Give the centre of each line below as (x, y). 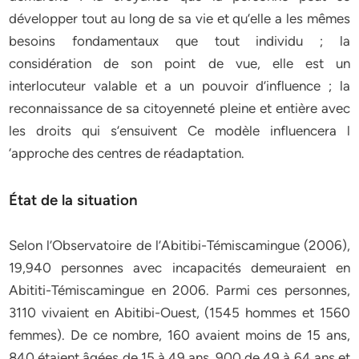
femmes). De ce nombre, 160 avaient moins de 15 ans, (179, 335)
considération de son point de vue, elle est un (179, 63)
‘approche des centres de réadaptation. (127, 153)
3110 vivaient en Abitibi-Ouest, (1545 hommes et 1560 (179, 313)
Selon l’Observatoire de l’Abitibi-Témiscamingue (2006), (179, 245)
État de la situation (74, 200)
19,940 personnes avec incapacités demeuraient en (179, 268)
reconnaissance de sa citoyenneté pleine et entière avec (179, 108)
